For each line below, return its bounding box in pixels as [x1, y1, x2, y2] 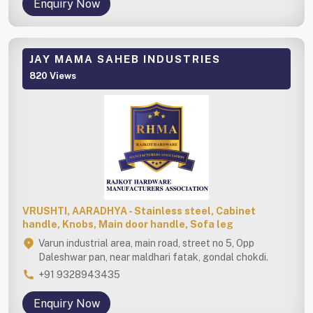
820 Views [29, 70, 76, 81]
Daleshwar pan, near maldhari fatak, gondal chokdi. [38, 251, 268, 263]
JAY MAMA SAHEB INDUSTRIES [29, 52, 221, 65]
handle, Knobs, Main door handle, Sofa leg [22, 218, 233, 230]
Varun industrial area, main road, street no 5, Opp [38, 237, 254, 249]
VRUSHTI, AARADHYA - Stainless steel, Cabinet [22, 205, 256, 217]
